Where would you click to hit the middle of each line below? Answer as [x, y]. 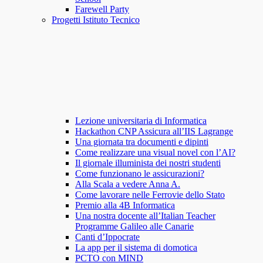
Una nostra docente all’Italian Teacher [145, 216]
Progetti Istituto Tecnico [96, 20]
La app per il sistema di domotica [136, 248]
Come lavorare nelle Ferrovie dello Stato [150, 195]
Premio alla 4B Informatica [125, 205]
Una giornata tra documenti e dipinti [142, 142]
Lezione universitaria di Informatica [141, 121]
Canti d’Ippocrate [107, 237]
